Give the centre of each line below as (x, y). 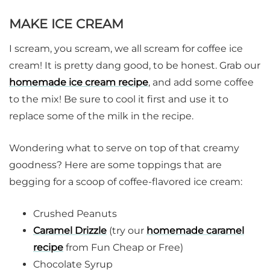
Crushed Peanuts (75, 214)
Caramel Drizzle (70, 231)
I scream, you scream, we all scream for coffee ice (126, 49)
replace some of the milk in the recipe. (101, 116)
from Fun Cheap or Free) (123, 248)
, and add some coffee (201, 83)
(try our (127, 231)
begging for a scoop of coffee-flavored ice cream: (126, 182)
